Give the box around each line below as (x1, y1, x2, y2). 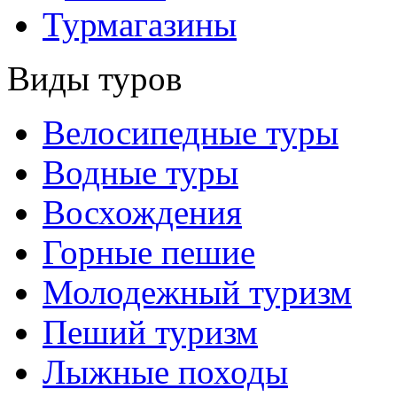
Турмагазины (43, 5, 237, 44)
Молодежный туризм (43, 273, 352, 312)
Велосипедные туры (43, 113, 339, 152)
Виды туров (7, 59, 182, 98)
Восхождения (43, 193, 242, 232)
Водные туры (43, 153, 238, 192)
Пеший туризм (43, 313, 258, 352)
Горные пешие (43, 233, 255, 272)
